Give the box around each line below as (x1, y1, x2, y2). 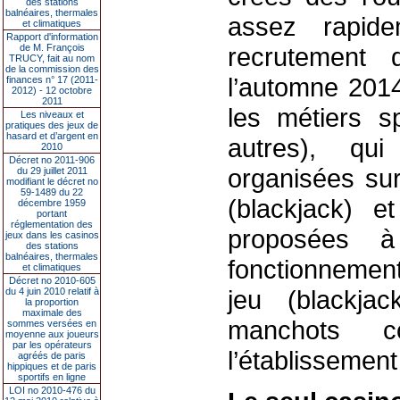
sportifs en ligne (18, 371, 86, 382)
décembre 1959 (18, 197, 86, 208)
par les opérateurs (12, 339, 92, 350)
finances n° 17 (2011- (5, 74, 98, 85)
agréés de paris (18, 350, 86, 361)
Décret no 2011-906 (9, 154, 95, 165)
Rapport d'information (5, 31, 98, 42)
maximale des (21, 307, 82, 318)
